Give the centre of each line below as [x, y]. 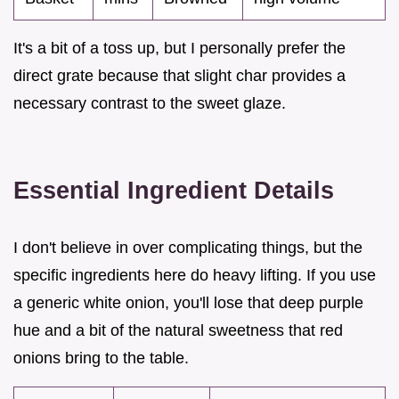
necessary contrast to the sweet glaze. [150, 103]
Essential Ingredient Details [174, 190]
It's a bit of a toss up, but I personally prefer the [179, 48]
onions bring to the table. [101, 358]
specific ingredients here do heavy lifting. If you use [195, 275]
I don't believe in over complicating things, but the [188, 247]
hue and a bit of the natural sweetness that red [178, 330]
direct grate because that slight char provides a [179, 75]
